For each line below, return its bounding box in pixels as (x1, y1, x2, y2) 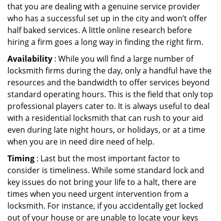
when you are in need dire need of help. (7, 136, 154, 147)
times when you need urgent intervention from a (7, 188, 188, 199)
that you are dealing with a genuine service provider (7, 1, 200, 12)
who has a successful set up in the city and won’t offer (7, 13, 207, 24)
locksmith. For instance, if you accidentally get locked (7, 200, 203, 211)
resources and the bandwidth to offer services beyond (7, 77, 210, 88)
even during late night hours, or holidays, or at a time (7, 124, 205, 135)
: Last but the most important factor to (35, 153, 180, 164)
